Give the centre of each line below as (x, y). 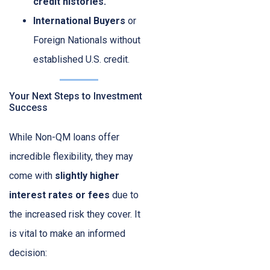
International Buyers (79, 21)
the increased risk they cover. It (75, 215)
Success (28, 108)
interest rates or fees (59, 195)
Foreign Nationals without (87, 40)
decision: (28, 253)
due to (124, 195)
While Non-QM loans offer (64, 137)
